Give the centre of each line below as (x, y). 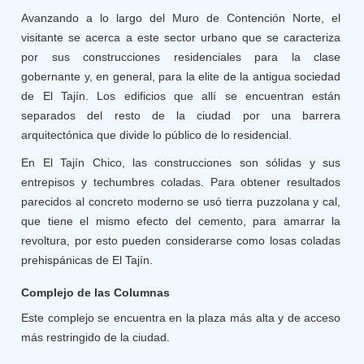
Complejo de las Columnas (96, 292)
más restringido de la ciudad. (96, 337)
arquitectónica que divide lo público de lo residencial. (157, 135)
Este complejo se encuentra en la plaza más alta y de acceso (181, 318)
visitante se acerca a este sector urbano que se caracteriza (181, 37)
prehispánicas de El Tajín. (87, 260)
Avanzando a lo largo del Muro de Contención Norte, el (181, 18)
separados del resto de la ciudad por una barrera (181, 115)
